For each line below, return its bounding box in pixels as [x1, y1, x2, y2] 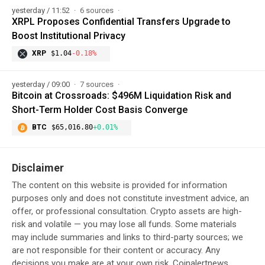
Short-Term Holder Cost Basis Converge [12, 104, 188, 115]
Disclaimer [12, 161, 64, 174]
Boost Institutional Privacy [12, 30, 125, 41]
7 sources [80, 79, 115, 89]
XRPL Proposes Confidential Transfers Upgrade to [12, 15, 231, 27]
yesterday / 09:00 [12, 79, 72, 89]
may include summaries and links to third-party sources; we [12, 231, 243, 243]
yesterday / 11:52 [12, 5, 72, 15]
